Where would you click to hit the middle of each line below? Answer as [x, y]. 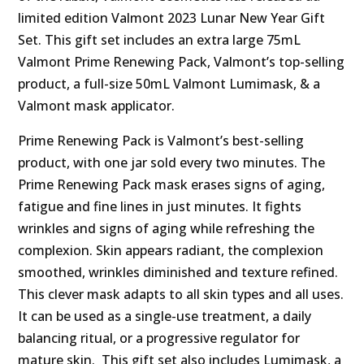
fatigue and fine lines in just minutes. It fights [160, 207]
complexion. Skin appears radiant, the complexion [171, 251]
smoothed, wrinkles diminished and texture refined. [178, 273]
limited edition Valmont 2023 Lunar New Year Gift [172, 18]
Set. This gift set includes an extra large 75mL [160, 40]
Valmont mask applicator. [97, 106]
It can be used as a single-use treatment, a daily [165, 316]
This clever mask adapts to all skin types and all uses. [181, 295]
